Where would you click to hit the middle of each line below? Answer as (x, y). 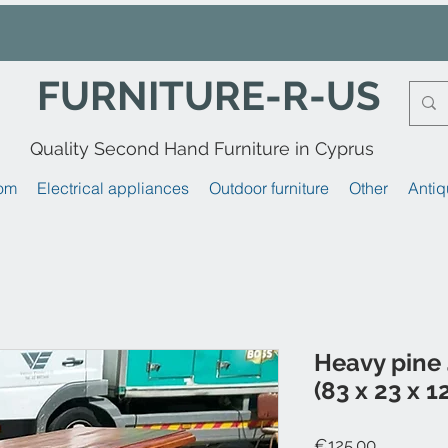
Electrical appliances (113, 187)
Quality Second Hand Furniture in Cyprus (202, 148)
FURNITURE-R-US (209, 95)
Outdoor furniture (269, 187)
